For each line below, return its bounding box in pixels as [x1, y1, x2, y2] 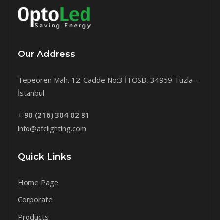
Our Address [18, 49, 75, 59]
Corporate [18, 194, 53, 204]
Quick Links [18, 151, 71, 162]
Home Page [18, 177, 58, 187]
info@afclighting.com [18, 123, 86, 133]
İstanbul [18, 88, 44, 98]
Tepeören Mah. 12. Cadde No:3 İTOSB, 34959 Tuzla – [18, 75, 198, 84]
